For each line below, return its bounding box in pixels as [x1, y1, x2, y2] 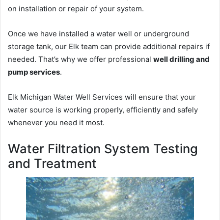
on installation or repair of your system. [8, 4, 144, 14]
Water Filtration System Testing [8, 141, 198, 157]
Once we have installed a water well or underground [8, 29, 189, 39]
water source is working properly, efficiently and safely [8, 105, 198, 115]
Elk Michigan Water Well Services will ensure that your [8, 92, 196, 102]
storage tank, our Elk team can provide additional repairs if [8, 42, 210, 52]
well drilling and [153, 55, 210, 64]
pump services [8, 67, 60, 77]
